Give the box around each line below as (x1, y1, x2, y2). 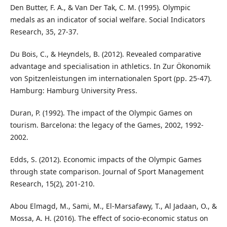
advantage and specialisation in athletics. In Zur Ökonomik (10, 61, 210, 71)
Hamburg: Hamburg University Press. (10, 86, 137, 96)
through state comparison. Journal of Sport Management (10, 167, 204, 177)
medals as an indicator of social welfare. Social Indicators (10, 15, 205, 25)
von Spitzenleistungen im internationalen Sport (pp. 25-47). (10, 73, 212, 84)
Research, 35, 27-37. (10, 27, 79, 37)
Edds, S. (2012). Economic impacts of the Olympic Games (10, 155, 202, 165)
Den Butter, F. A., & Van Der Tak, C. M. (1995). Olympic (10, 3, 191, 13)
